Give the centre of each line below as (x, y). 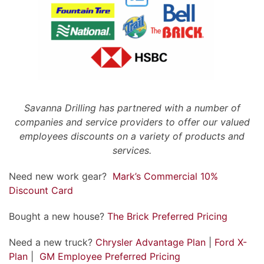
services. (132, 150)
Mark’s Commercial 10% (165, 176)
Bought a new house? (58, 216)
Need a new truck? (52, 242)
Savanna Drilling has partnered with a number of (132, 108)
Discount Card (41, 190)
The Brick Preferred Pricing (167, 216)
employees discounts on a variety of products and (132, 136)
